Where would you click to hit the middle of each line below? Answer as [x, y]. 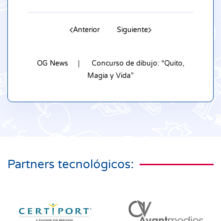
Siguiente [132, 30]
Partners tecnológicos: [71, 165]
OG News [52, 64]
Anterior [86, 30]
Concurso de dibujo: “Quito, [138, 64]
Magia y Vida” [110, 76]
